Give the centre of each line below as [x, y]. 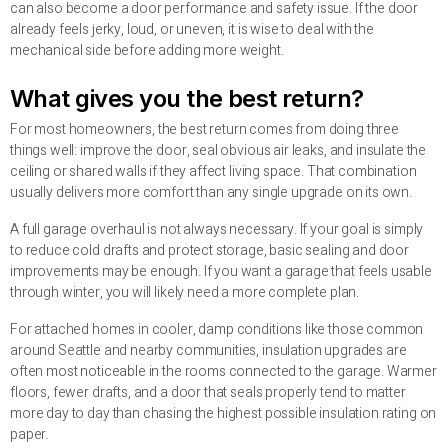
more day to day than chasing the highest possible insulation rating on [223, 414]
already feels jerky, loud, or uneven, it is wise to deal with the [192, 30]
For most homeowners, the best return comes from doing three [204, 130]
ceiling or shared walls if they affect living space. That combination [213, 172]
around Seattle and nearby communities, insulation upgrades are [208, 351]
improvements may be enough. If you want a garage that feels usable [221, 272]
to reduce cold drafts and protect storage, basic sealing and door [209, 251]
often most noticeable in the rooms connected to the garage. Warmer [223, 372]
